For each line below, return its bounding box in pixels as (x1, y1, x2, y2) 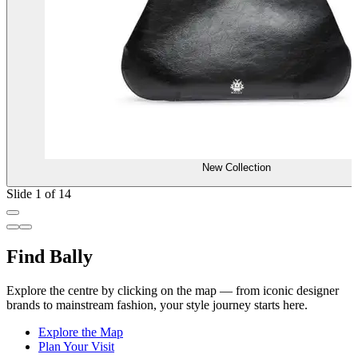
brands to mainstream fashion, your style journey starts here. (6, 297, 308, 312)
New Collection (202, 161, 271, 174)
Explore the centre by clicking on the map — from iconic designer (6, 283, 339, 297)
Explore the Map (38, 324, 123, 339)
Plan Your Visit (38, 339, 114, 353)
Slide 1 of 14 (6, 186, 71, 201)
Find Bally (6, 245, 93, 267)
